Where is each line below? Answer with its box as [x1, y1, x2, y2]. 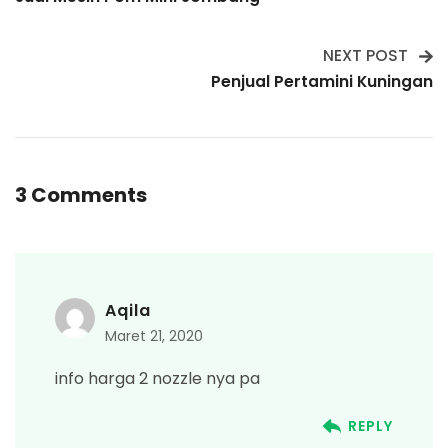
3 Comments [15, 180, 147, 209]
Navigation [14, 12, 188, 55]
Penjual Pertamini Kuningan [211, 70, 433, 92]
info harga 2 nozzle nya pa [55, 366, 260, 390]
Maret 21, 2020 [105, 325, 203, 346]
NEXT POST [323, 44, 408, 66]
